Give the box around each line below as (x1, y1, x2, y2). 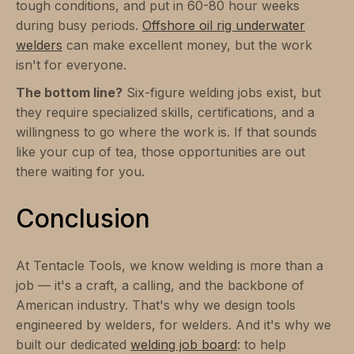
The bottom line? (16, 84, 122, 100)
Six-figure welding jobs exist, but (122, 84, 321, 100)
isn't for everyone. (16, 56, 126, 73)
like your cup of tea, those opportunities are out (16, 143, 305, 160)
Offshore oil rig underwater (142, 17, 305, 33)
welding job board (130, 336, 237, 352)
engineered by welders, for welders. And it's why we (16, 316, 331, 333)
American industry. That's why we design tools (16, 296, 296, 313)
